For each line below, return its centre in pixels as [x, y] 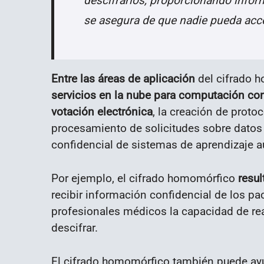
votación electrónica [102, 112]
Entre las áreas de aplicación [123, 79]
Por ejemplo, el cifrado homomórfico [143, 178]
